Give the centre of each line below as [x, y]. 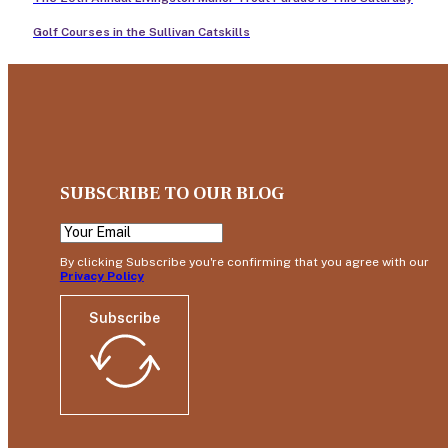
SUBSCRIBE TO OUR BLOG [171, 193]
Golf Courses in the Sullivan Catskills [141, 31]
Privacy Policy [101, 275]
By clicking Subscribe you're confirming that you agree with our [244, 261]
